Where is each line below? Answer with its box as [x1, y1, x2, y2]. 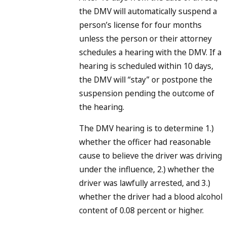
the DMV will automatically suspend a [79, 5, 217, 17]
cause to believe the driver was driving [79, 150, 222, 162]
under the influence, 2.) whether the [79, 164, 214, 175]
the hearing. [79, 101, 124, 112]
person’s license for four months [79, 19, 202, 30]
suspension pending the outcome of [79, 87, 214, 99]
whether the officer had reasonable [79, 136, 211, 148]
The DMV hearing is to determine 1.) [79, 123, 214, 134]
